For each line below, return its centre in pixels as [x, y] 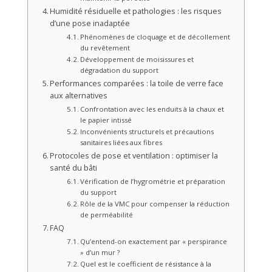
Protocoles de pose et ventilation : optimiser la [134, 156]
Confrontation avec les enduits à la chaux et [152, 109]
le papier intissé [106, 120]
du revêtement [105, 48]
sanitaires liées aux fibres [121, 143]
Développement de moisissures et [137, 59]
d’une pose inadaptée [90, 24]
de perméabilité [107, 215]
